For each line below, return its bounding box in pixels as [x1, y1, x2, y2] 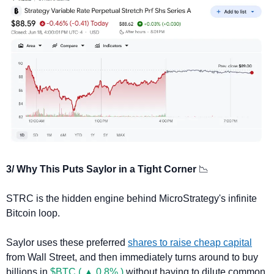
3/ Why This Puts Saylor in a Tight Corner [6, 164, 199, 175]
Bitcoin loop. [6, 208, 60, 219]
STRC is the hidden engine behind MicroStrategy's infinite [6, 193, 257, 204]
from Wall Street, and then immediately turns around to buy [6, 252, 258, 263]
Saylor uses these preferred [6, 237, 128, 248]
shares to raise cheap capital [128, 237, 252, 248]
